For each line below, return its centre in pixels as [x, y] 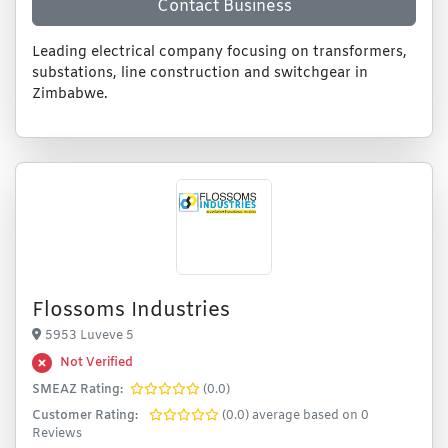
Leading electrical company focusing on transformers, [219, 52]
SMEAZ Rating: [77, 390]
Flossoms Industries [131, 310]
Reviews [57, 434]
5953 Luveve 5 [89, 336]
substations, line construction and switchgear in [200, 73]
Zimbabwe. [70, 94]
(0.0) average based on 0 [295, 416]
